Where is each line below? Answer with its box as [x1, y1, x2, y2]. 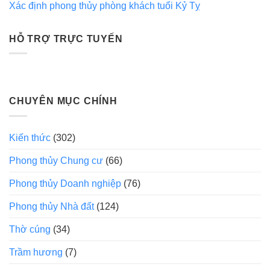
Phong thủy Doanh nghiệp [9, 178, 121, 189]
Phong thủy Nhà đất [9, 201, 94, 212]
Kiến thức [9, 132, 51, 143]
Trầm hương [9, 246, 63, 257]
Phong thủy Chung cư [9, 155, 103, 166]
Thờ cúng [9, 224, 51, 234]
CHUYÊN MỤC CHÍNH [9, 96, 118, 107]
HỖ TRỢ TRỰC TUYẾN [9, 33, 123, 44]
